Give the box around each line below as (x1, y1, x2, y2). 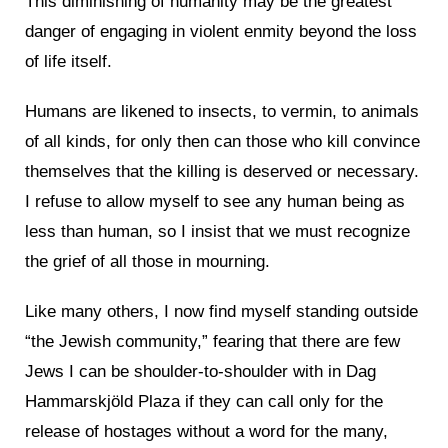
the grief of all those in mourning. (25, 252, 270, 272)
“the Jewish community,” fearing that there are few (25, 332, 400, 352)
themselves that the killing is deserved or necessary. (25, 162, 419, 182)
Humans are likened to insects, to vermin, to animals (25, 102, 419, 122)
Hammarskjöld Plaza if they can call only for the (25, 392, 383, 412)
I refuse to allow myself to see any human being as (25, 192, 405, 212)
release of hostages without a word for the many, (25, 422, 388, 442)
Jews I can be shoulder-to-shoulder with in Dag (25, 362, 376, 382)
